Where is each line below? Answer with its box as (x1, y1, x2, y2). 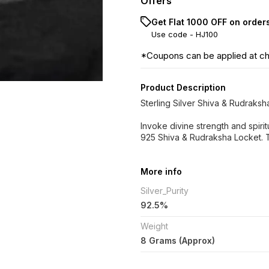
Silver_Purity (141, 186, 189, 196)
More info (141, 166, 182, 177)
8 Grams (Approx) (141, 235, 215, 246)
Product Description (141, 82, 226, 92)
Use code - (151, 29, 196, 39)
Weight (141, 221, 168, 231)
